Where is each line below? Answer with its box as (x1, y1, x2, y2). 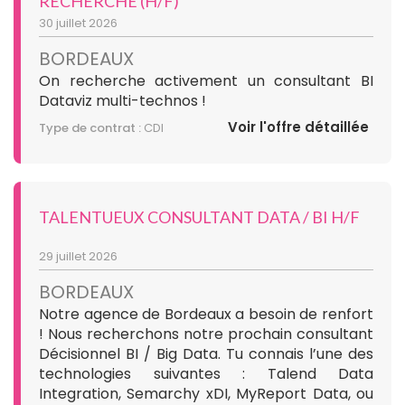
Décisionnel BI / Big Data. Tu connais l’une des (39, 343, 373, 364)
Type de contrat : (39, 118, 141, 137)
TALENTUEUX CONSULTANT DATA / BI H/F (39, 206, 360, 227)
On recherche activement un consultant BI (39, 70, 373, 91)
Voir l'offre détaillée (228, 117, 369, 137)
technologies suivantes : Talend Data (39, 363, 373, 384)
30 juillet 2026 (39, 14, 118, 32)
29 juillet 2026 (39, 247, 118, 265)
